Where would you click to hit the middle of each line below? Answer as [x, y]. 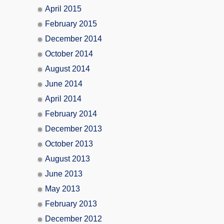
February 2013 [71, 203]
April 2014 [63, 98]
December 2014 [73, 38]
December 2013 [73, 128]
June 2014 [64, 83]
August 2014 [67, 68]
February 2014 [71, 113]
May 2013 [62, 188]
